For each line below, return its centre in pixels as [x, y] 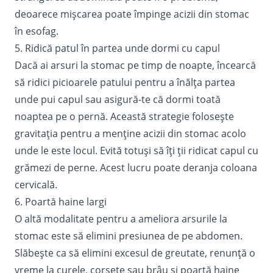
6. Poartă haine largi [61, 201]
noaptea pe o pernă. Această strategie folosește [124, 116]
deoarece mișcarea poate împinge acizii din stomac [132, 14]
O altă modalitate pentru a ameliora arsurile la [121, 218]
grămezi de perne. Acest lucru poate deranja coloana [136, 167]
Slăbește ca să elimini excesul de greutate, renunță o [135, 253]
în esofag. [37, 31]
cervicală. [36, 184]
